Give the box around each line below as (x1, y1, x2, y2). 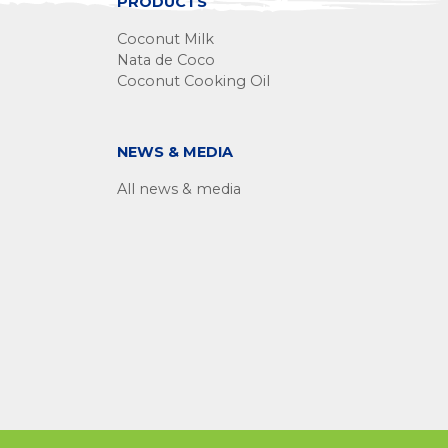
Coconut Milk (117, 30, 214, 48)
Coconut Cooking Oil (117, 72, 270, 90)
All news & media (117, 180, 241, 198)
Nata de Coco (117, 51, 215, 69)
